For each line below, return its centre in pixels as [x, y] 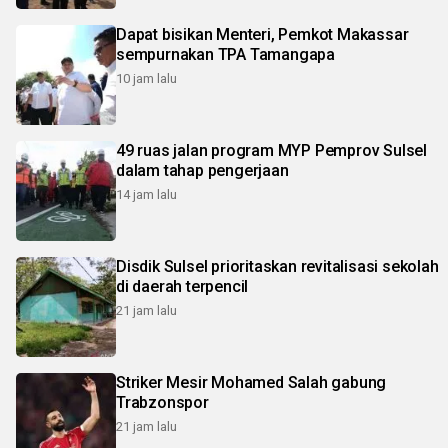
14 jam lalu [146, 195]
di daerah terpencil [182, 287]
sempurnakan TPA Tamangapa [225, 55]
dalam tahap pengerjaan [202, 171]
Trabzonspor [162, 403]
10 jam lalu [146, 79]
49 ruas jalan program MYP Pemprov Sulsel [271, 151]
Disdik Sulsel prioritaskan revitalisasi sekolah [277, 267]
